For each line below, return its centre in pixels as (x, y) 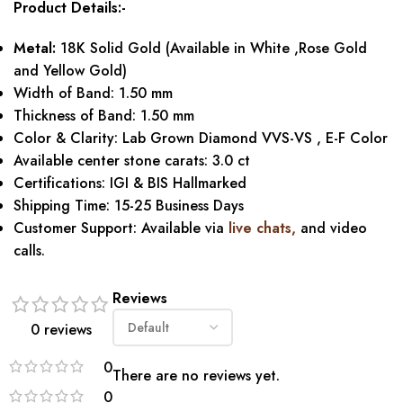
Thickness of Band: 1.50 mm (104, 115)
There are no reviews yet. (196, 375)
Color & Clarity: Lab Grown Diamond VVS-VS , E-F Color (201, 138)
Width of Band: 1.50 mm (93, 93)
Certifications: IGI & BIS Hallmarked (130, 183)
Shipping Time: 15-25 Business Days (129, 205)
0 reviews (61, 329)
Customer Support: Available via (119, 228)
